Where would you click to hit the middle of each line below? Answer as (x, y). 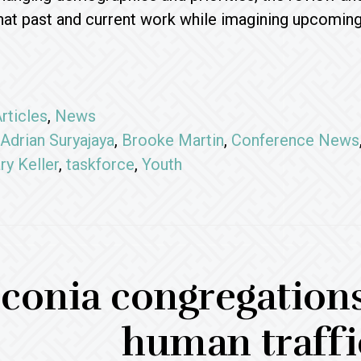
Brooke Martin (172, 140)
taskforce (100, 164)
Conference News (295, 140)
